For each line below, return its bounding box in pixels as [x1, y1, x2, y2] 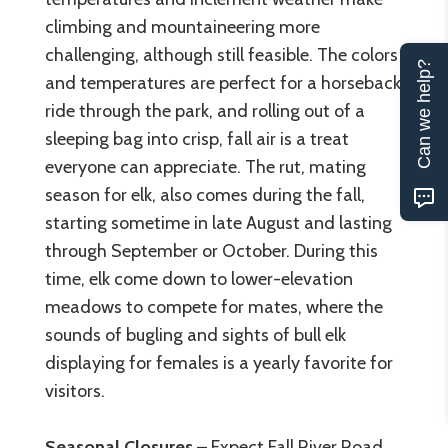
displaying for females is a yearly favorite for [45, 351, 393, 374]
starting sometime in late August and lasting [45, 211, 392, 234]
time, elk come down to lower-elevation [45, 267, 353, 290]
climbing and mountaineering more [45, 15, 320, 38]
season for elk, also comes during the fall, [45, 183, 365, 206]
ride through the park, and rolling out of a [45, 99, 365, 122]
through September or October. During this [45, 239, 378, 262]
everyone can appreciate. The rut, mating [45, 155, 366, 178]
